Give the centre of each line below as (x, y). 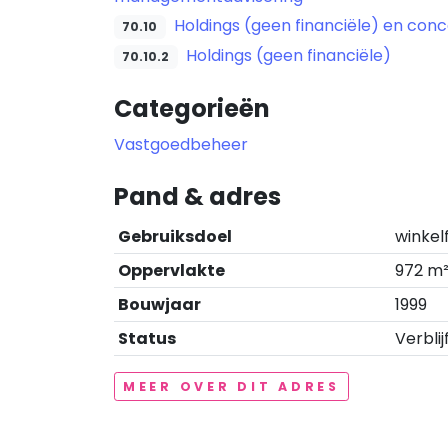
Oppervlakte (171, 270)
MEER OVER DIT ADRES (231, 386)
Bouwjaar (159, 304)
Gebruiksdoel (175, 236)
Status (147, 338)
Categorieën (192, 108)
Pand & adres (197, 196)
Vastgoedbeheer (181, 144)
